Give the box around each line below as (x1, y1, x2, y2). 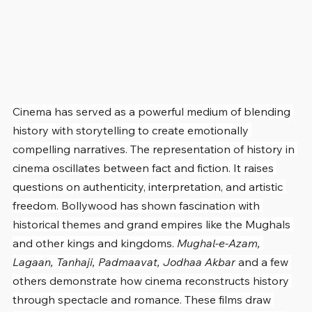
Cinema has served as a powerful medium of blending (13, 104, 293, 118)
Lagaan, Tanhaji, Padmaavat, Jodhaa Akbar (13, 254, 235, 269)
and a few (235, 254, 291, 269)
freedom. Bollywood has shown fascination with (13, 198, 263, 212)
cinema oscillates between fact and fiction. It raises (13, 160, 276, 175)
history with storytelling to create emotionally (13, 123, 251, 137)
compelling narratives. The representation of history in (13, 141, 297, 156)
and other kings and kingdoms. (13, 235, 177, 250)
